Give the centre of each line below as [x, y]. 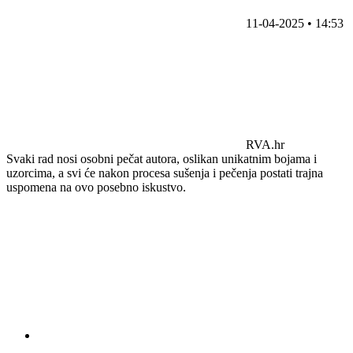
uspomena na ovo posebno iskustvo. [96, 187]
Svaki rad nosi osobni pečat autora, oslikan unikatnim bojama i [162, 158]
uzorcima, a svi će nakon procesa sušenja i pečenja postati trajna [165, 173]
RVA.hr [265, 144]
